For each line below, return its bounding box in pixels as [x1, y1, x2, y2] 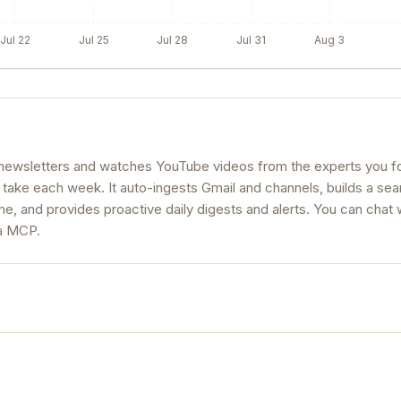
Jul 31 [236, 32, 267, 47]
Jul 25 [78, 32, 109, 47]
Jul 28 [157, 32, 189, 47]
